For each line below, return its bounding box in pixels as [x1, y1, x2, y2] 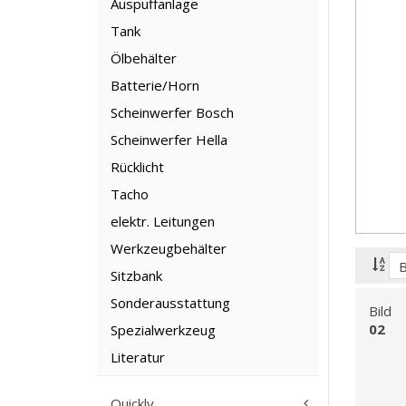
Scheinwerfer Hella [111, 130, 227, 149]
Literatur [111, 347, 165, 366]
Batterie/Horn [111, 75, 199, 94]
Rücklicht [111, 157, 164, 176]
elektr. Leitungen [111, 211, 215, 230]
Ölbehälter [111, 48, 177, 67]
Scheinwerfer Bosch [111, 102, 234, 121]
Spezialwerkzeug [111, 320, 216, 339]
